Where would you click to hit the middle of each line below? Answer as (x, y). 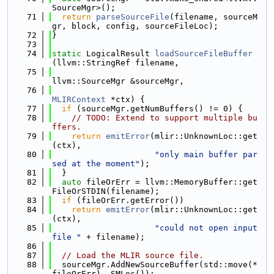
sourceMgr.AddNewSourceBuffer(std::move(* (155, 265)
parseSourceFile (133, 17)
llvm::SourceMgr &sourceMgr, (118, 81)
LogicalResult (118, 54)
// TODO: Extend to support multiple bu (165, 118)
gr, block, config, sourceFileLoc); (135, 26)
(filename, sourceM (213, 17)
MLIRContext (79, 99)
